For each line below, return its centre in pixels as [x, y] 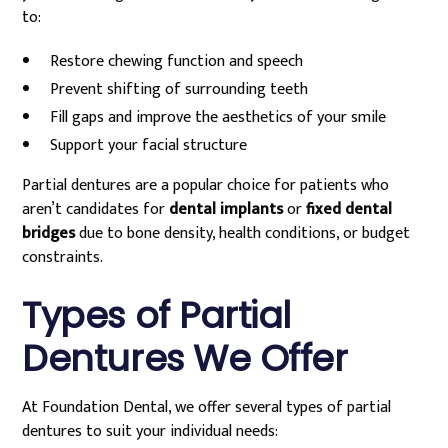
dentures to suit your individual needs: [150, 431]
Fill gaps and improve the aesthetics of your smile [218, 117]
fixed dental [349, 209]
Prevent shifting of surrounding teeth [179, 89]
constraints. [63, 257]
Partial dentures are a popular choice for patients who [206, 185]
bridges [49, 233]
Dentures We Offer [185, 358]
